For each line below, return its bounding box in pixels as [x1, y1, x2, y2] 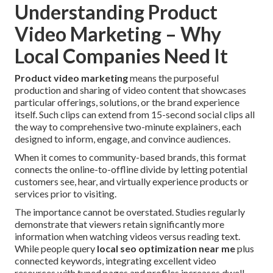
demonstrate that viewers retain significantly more [15, 218, 224, 230]
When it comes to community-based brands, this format [15, 151, 246, 163]
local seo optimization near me [97, 243, 235, 255]
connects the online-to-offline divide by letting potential [15, 163, 247, 175]
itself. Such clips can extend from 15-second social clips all [15, 108, 255, 121]
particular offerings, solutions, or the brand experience [15, 96, 239, 108]
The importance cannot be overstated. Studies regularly [15, 206, 245, 218]
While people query [15, 243, 97, 255]
